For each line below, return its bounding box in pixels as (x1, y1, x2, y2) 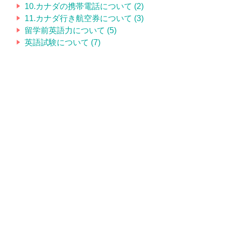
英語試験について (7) (25, 38, 100, 47)
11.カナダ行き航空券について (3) (25, 14, 144, 23)
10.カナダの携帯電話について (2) (25, 2, 144, 11)
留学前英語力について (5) (25, 26, 117, 35)
